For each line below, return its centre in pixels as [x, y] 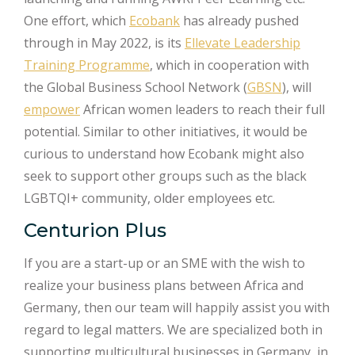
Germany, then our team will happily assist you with [177, 307]
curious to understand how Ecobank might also [164, 153]
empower [52, 109]
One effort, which [76, 20]
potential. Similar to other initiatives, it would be [166, 131]
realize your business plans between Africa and [164, 285]
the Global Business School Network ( [136, 87]
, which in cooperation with [229, 65]
